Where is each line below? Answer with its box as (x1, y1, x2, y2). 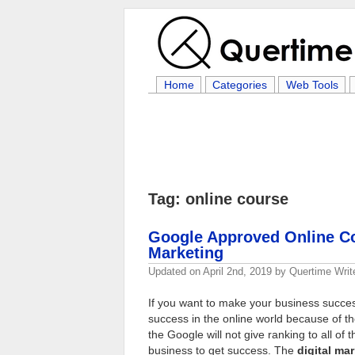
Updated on (148, 265, 203, 277)
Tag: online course (148, 190, 288, 208)
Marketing (148, 244, 223, 261)
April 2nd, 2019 (203, 265, 272, 277)
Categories (212, 78, 268, 91)
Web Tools (285, 78, 338, 91)
